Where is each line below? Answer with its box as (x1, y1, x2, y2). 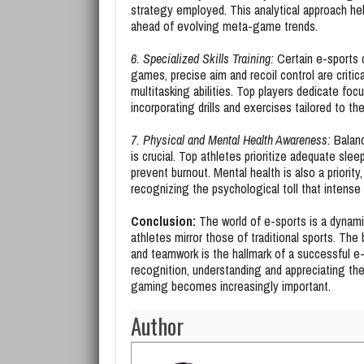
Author (131, 310, 184, 342)
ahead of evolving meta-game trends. (131, 17, 318, 35)
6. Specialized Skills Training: (131, 50, 274, 67)
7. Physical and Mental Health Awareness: (131, 131, 331, 149)
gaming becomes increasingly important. (131, 277, 331, 295)
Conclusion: (131, 212, 196, 230)
